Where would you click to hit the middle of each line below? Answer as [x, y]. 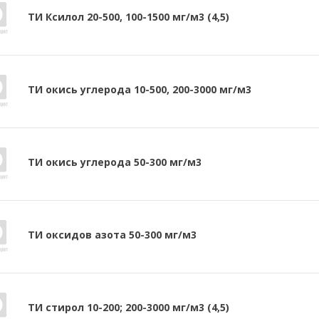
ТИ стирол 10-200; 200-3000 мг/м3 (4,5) [128, 307]
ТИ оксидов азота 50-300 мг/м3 [112, 234]
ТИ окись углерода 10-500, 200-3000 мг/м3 [139, 89]
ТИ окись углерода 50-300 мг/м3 [114, 162]
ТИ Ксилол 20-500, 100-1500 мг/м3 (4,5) [128, 16]
